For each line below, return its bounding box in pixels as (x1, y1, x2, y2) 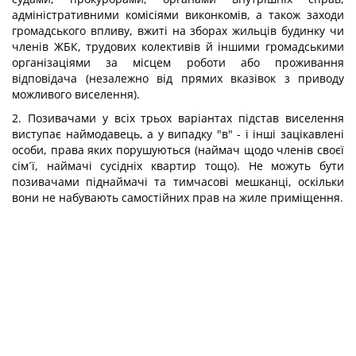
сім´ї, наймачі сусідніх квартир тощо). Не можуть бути (12, 158, 344, 173)
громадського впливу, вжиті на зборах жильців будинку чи (12, 23, 344, 38)
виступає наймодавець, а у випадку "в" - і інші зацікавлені (12, 126, 344, 141)
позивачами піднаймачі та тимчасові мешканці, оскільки (12, 174, 344, 189)
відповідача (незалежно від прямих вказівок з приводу (12, 71, 344, 86)
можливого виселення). (12, 87, 140, 102)
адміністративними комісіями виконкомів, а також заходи (12, 7, 344, 22)
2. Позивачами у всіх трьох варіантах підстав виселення (12, 110, 344, 126)
